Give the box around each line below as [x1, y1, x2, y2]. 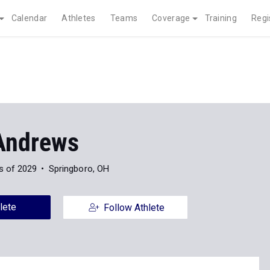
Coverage [152, 13, 190, 23]
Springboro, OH [48, 163, 110, 174]
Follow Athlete [103, 202, 165, 213]
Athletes [61, 13, 96, 23]
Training [204, 13, 237, 23]
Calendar [11, 13, 48, 23]
